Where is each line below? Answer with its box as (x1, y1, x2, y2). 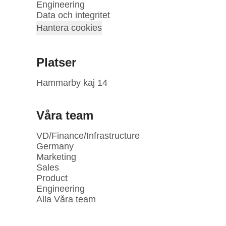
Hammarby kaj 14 (36, 78, 107, 88)
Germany (36, 141, 74, 151)
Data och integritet (36, 10, 110, 20)
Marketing (36, 152, 76, 162)
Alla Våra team (36, 194, 96, 204)
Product (36, 173, 68, 183)
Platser (36, 55, 76, 69)
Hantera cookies (36, 23, 102, 33)
